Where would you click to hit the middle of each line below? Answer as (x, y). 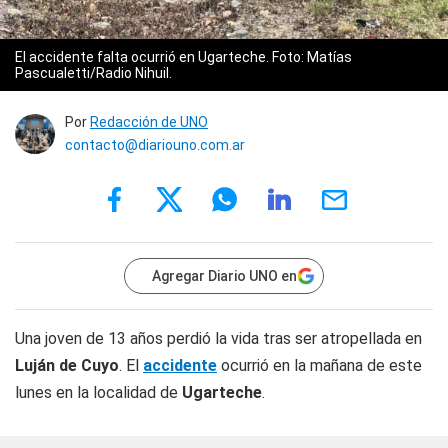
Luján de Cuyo (67, 365)
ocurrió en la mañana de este (319, 365)
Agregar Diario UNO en (224, 276)
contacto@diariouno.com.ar (155, 145)
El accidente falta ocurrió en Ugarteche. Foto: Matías (183, 57)
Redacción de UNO (149, 122)
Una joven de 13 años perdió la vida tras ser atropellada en (218, 338)
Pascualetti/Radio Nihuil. (93, 73)
